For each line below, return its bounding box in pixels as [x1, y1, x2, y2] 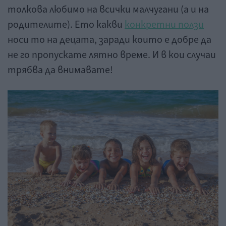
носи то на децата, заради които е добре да [8, 32, 211, 47]
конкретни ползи [125, 17, 204, 32]
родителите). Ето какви [8, 17, 125, 32]
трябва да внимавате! [8, 63, 113, 77]
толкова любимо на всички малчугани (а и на [8, 2, 209, 17]
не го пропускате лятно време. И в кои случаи [8, 47, 216, 62]
